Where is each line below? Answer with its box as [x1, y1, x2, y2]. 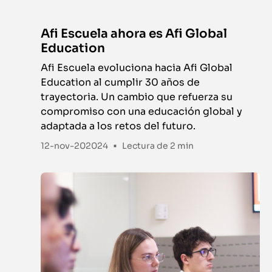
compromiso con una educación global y [41, 105, 243, 118]
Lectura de [122, 140, 171, 152]
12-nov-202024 [41, 140, 109, 151]
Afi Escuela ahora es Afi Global [41, 26, 228, 42]
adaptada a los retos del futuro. [41, 120, 196, 133]
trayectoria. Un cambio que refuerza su [41, 90, 233, 104]
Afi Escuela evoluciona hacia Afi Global [41, 61, 233, 75]
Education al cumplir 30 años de [41, 76, 200, 89]
